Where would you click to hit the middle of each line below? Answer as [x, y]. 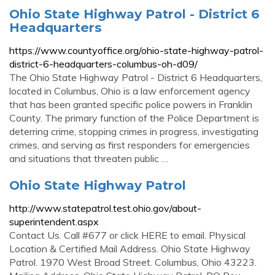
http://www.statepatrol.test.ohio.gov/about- [105, 208]
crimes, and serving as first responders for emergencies [130, 145]
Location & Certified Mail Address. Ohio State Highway [130, 249]
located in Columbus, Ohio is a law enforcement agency [130, 91]
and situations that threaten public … [89, 158]
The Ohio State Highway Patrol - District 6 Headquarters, [136, 77]
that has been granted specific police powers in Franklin [131, 104]
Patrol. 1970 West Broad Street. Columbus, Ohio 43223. [133, 262]
